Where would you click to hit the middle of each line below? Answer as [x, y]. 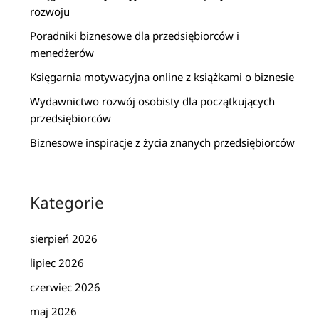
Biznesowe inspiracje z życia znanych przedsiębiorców [163, 142]
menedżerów [62, 52]
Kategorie [67, 202]
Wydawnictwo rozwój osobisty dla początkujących [153, 101]
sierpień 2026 [64, 238]
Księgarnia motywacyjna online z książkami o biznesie [162, 77]
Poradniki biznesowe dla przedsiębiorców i [135, 35]
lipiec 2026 [57, 262]
